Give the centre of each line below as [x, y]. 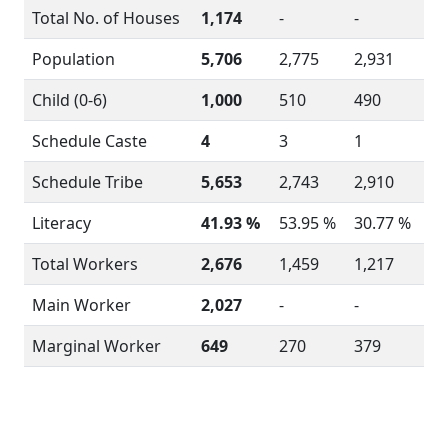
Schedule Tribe [87, 182]
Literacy [61, 223]
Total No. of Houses [106, 18]
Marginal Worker [96, 346]
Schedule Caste [89, 141]
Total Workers [85, 264]
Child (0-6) [69, 100]
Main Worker [81, 305]
